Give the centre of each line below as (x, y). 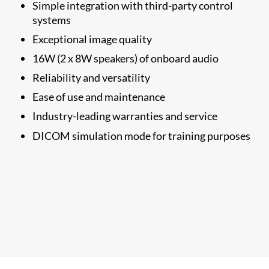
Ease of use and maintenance (99, 96)
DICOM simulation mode (92, 135)
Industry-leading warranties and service (125, 116)
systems (52, 20)
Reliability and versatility (92, 77)
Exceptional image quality (92, 39)
